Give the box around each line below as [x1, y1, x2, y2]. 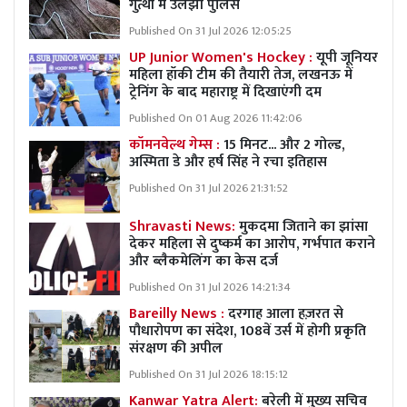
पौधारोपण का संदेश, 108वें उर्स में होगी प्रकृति [129, 318, 366, 343]
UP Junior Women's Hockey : [129, 45, 316, 70]
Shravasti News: [129, 213, 239, 239]
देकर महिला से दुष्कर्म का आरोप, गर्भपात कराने [129, 231, 375, 256]
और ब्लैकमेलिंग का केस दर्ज [129, 248, 278, 273]
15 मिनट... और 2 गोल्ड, [223, 132, 344, 157]
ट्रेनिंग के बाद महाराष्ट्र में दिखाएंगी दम [129, 79, 322, 104]
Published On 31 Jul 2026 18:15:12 [129, 364, 288, 384]
